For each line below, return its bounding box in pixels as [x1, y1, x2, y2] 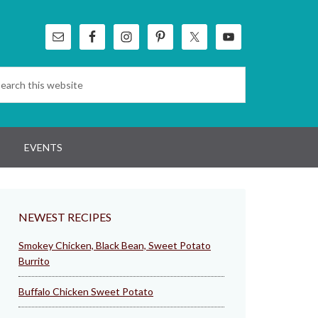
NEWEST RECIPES [18, 209, 111, 224]
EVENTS [24, 141, 62, 153]
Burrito [18, 254, 50, 267]
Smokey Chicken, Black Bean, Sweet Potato [18, 238, 211, 251]
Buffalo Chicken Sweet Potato [18, 285, 153, 297]
